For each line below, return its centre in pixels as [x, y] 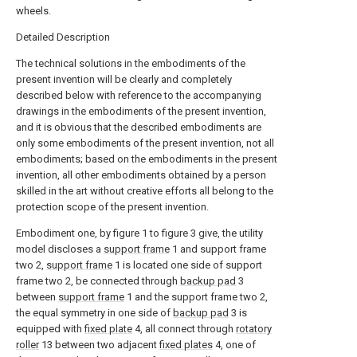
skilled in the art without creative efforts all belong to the [145, 191]
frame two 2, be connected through [98, 281]
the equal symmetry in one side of [94, 313]
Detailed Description [63, 37]
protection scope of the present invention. [112, 207]
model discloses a [60, 249]
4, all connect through [184, 329]
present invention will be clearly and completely [124, 79]
